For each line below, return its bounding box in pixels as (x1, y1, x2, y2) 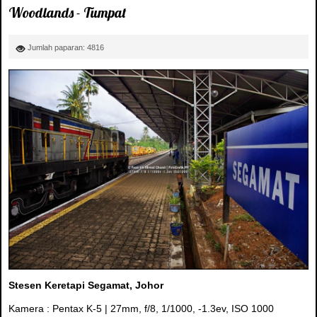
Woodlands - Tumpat (8, 4, 126, 22)
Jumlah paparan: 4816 (28, 42, 104, 52)
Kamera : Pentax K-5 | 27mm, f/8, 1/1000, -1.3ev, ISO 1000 (8, 302, 274, 314)
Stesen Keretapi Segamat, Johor (8, 279, 163, 291)
